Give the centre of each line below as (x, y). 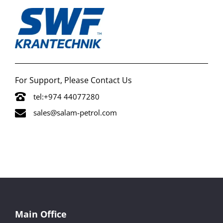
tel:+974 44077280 (66, 96)
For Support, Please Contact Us (73, 80)
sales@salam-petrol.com (75, 112)
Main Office (41, 214)
